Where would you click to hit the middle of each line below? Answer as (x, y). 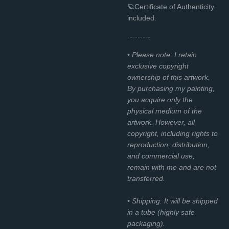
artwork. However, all (161, 122)
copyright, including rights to (173, 133)
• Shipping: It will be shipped (173, 201)
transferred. (146, 178)
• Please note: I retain (162, 54)
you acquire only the (160, 99)
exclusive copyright (158, 66)
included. (142, 18)
